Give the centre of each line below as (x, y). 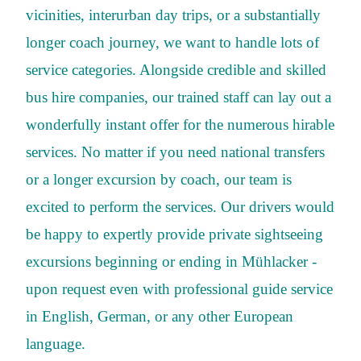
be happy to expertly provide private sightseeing (174, 234)
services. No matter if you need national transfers (175, 151)
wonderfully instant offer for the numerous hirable (180, 124)
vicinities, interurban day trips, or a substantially (173, 15)
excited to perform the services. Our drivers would (180, 206)
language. (56, 343)
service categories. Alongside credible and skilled (176, 69)
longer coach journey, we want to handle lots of (172, 42)
